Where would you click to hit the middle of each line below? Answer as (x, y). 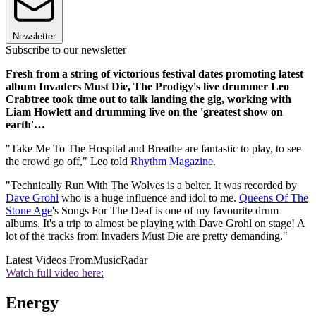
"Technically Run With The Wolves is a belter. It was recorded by (151, 186)
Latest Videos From (49, 260)
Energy (32, 303)
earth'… (25, 125)
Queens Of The (274, 198)
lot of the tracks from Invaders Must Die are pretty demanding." (147, 236)
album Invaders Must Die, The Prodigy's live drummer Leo (147, 87)
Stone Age (29, 211)
